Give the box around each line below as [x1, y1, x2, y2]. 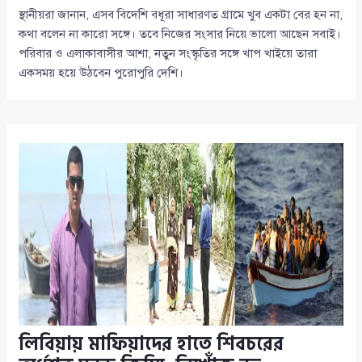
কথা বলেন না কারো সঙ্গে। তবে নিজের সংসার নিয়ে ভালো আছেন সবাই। [19, 26, 342, 41]
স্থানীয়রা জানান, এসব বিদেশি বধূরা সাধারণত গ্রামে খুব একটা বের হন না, [19, 6, 343, 22]
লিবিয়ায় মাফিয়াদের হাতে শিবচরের [19, 328, 284, 360]
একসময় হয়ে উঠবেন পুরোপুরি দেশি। [19, 65, 184, 80]
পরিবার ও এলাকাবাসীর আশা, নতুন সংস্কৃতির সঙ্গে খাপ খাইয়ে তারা [19, 45, 318, 61]
